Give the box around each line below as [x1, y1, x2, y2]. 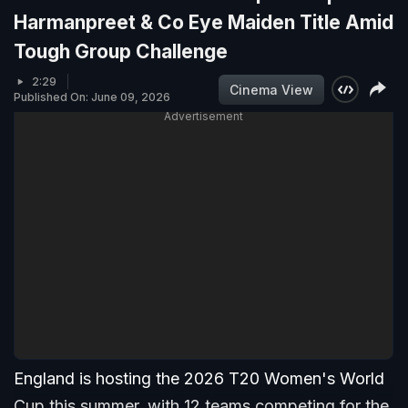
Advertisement [164, 109, 243, 124]
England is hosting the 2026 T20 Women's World [14, 369, 384, 389]
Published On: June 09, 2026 [14, 90, 170, 105]
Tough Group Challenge [14, 40, 228, 64]
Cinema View [229, 81, 313, 97]
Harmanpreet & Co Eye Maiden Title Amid [14, 11, 393, 35]
